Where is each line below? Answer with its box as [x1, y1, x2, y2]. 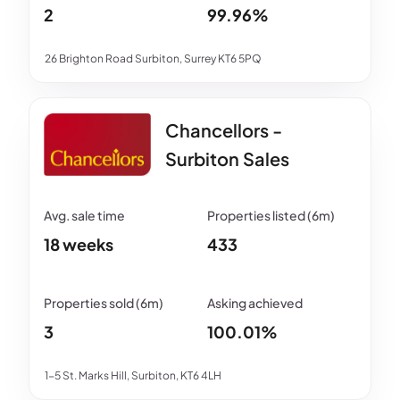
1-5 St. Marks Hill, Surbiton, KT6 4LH [45, 369, 221, 382]
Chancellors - [165, 119, 282, 141]
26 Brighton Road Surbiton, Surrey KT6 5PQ [45, 52, 262, 65]
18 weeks [44, 234, 113, 254]
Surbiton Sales [165, 147, 289, 170]
